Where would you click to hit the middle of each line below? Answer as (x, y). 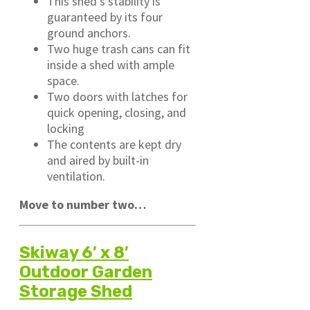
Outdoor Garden (86, 272)
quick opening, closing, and (117, 113)
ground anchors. (89, 33)
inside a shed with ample (111, 65)
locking (66, 129)
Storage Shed (76, 292)
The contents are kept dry (114, 145)
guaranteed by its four (105, 17)
